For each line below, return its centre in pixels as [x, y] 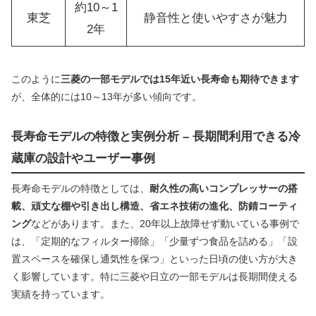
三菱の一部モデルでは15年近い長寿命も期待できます [180, 79]
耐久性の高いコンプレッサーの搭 [224, 188]
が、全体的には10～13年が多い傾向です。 [107, 97]
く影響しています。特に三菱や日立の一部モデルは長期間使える [154, 276]
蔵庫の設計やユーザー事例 [83, 159]
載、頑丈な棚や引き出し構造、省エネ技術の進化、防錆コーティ [154, 206]
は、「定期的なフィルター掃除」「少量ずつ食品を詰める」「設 [154, 241]
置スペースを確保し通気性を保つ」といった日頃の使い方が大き [154, 259]
